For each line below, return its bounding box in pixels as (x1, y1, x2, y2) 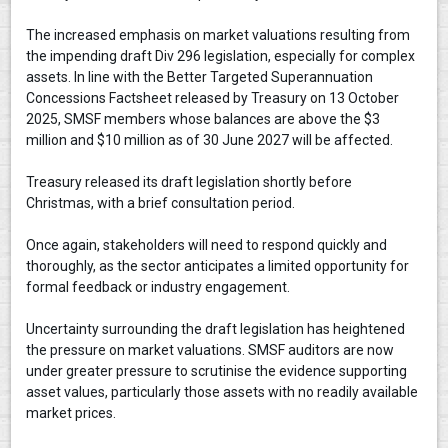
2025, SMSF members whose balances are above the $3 (26, 111, 381, 127)
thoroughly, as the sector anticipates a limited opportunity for (26, 258, 410, 274)
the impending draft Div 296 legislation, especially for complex (26, 48, 416, 64)
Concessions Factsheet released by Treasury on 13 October (26, 90, 400, 106)
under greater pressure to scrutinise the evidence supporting (26, 363, 408, 379)
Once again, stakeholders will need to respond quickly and (26, 237, 388, 253)
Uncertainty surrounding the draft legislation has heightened (26, 321, 406, 337)
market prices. (26, 405, 123, 421)
